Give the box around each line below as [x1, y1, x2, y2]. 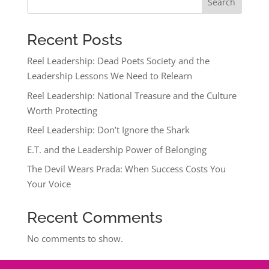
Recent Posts [26, 31, 122, 49]
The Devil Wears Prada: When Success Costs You [26, 163, 226, 175]
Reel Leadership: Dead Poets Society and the [26, 55, 210, 67]
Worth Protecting [26, 104, 97, 116]
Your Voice [26, 178, 71, 190]
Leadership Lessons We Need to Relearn [26, 70, 192, 82]
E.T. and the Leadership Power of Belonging [26, 143, 207, 156]
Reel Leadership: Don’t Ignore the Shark [26, 124, 190, 136]
